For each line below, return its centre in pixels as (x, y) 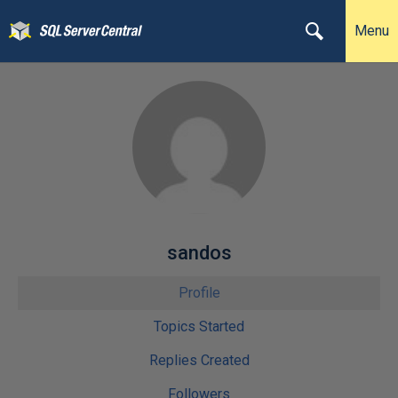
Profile (199, 293)
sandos (199, 253)
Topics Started (199, 326)
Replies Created (199, 360)
